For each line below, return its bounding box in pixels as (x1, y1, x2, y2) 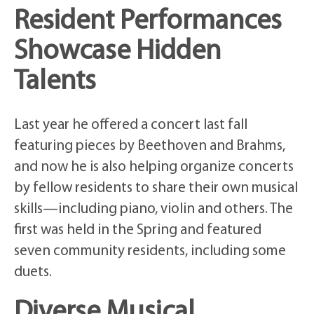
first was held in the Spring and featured (14, 223, 261, 238)
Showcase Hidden (14, 38, 221, 67)
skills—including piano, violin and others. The (14, 202, 293, 217)
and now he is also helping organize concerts (14, 160, 294, 175)
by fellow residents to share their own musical (14, 181, 298, 196)
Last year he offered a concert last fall (14, 118, 247, 133)
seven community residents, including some (14, 244, 286, 259)
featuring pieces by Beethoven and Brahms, (14, 139, 285, 154)
